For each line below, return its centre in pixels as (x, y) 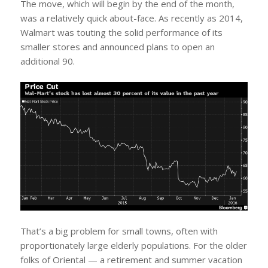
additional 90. (47, 61)
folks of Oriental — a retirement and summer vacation (131, 260)
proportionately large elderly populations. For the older (133, 246)
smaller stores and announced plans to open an (117, 47)
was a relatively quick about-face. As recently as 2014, (131, 18)
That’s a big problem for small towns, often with (119, 231)
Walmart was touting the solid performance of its (121, 33)
